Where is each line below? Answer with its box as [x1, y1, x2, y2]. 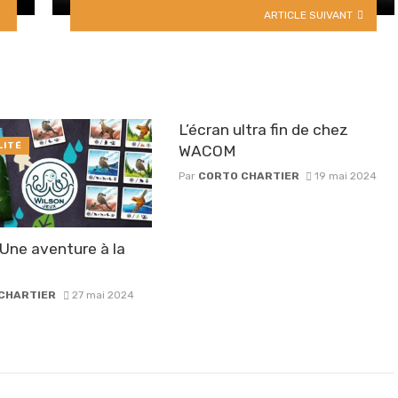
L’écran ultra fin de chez [178, 121, 348, 139]
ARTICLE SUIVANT [264, 8, 354, 21]
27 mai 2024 [72, 288, 135, 301]
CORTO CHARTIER [197, 170, 299, 183]
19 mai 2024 [314, 170, 378, 183]
